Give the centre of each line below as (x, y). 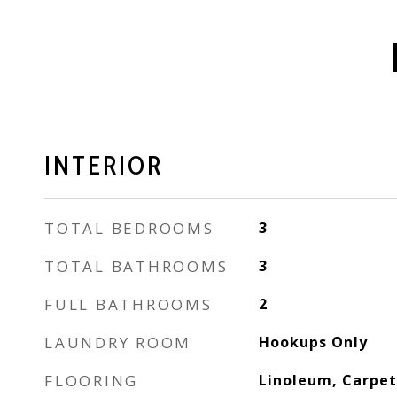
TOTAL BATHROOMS (136, 266)
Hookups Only (313, 342)
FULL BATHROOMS (128, 304)
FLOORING (91, 381)
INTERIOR (104, 165)
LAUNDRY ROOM (118, 343)
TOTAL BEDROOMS (129, 228)
